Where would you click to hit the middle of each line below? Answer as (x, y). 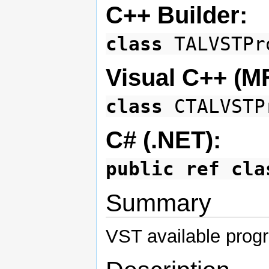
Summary (159, 203)
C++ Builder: (177, 15)
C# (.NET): (163, 140)
